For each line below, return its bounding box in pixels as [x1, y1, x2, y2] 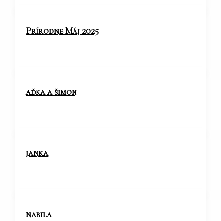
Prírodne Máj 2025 [26, 25, 99, 36]
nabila [26, 208, 52, 220]
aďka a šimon [26, 86, 77, 97]
